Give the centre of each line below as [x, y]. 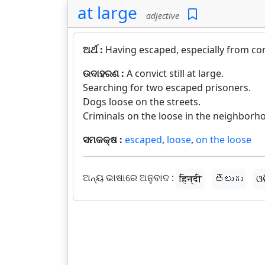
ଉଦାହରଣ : [105, 73]
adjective [160, 16]
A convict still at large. [175, 73]
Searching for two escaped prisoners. [167, 88]
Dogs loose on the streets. [142, 102]
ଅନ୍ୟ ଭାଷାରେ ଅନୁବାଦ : [128, 178]
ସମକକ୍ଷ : [104, 140]
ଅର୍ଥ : [94, 50]
